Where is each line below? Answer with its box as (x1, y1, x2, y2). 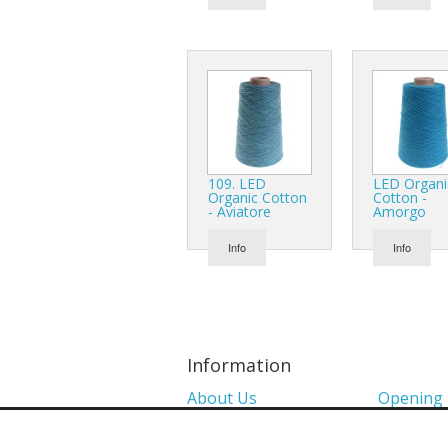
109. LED (208, 173, 266, 193)
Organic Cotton (208, 187, 307, 207)
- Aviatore (208, 201, 271, 221)
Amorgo (373, 201, 426, 221)
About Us (187, 386, 257, 409)
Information (187, 352, 291, 377)
